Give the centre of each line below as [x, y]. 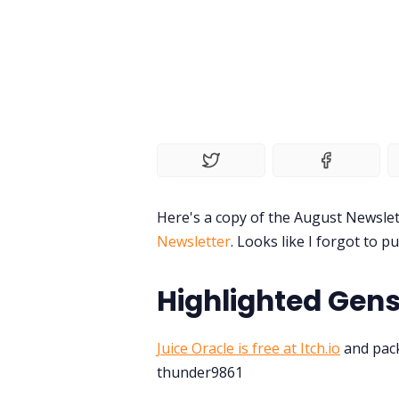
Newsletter [194, 241]
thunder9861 [200, 372]
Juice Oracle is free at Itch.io [248, 348]
